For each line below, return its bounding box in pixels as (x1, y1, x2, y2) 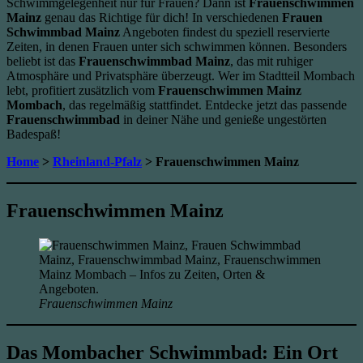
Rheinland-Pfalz (53, 154, 142, 169)
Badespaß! (6, 126, 61, 141)
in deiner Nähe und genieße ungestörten (120, 112, 327, 126)
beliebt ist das (6, 53, 79, 68)
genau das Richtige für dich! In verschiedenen (41, 10, 282, 24)
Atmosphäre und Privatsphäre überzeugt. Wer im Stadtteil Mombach (6, 68, 355, 83)
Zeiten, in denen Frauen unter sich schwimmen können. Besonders (6, 39, 347, 53)
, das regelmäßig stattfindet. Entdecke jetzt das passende (62, 97, 347, 112)
